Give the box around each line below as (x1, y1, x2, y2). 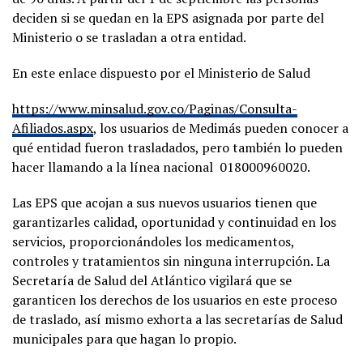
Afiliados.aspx (12, 118, 93, 137)
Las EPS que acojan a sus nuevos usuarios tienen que (12, 193, 317, 211)
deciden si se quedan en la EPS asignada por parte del (12, 8, 324, 27)
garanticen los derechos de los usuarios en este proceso (12, 290, 337, 309)
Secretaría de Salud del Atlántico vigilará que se (12, 271, 292, 289)
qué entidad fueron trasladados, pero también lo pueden (12, 138, 343, 156)
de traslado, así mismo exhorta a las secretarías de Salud (12, 310, 343, 328)
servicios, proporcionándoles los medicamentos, (12, 232, 294, 250)
